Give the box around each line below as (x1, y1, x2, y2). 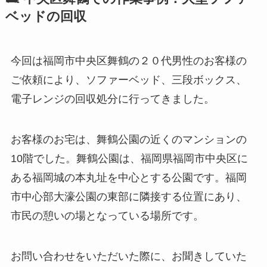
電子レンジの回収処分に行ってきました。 (10, 93, 215, 105)
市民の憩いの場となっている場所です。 (10, 210, 204, 222)
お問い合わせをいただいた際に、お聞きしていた (10, 250, 247, 263)
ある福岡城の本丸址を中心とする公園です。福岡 (10, 172, 247, 184)
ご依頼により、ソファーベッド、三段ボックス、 (10, 74, 247, 86)
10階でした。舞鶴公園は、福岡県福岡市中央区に (10, 153, 248, 165)
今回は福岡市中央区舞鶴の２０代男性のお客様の (10, 55, 247, 67)
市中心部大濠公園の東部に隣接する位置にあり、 (10, 191, 247, 203)
